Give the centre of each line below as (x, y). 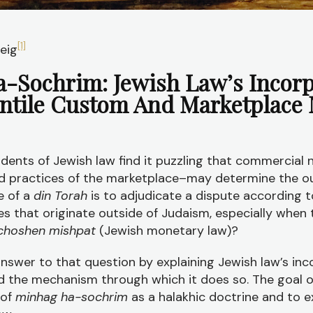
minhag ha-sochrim (72, 297)
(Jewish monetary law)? (169, 231)
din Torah (62, 196)
